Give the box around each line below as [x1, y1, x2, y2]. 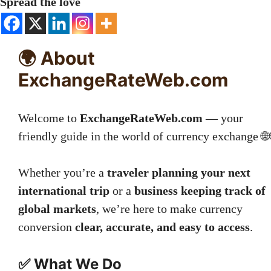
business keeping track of [134, 183, 266, 197]
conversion [18, 220, 75, 233]
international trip [18, 183, 109, 197]
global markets [18, 201, 96, 215]
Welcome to [18, 111, 80, 125]
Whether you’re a [18, 165, 107, 179]
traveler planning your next [107, 165, 250, 179]
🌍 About [18, 47, 95, 69]
